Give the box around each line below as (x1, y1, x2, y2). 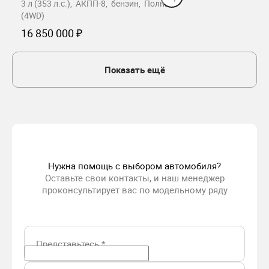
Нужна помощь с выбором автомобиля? (48, 160, 221, 172)
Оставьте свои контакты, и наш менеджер (44, 172, 225, 184)
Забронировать (70, 55, 134, 67)
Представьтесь (36, 238, 101, 250)
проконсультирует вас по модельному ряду (41, 184, 228, 196)
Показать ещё (104, 64, 165, 76)
